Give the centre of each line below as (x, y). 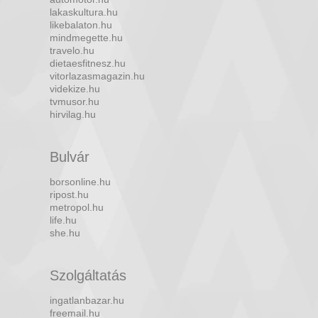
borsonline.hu (80, 182)
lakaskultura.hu (84, 12)
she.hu (65, 233)
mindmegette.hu (86, 38)
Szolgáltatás (88, 276)
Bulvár (70, 157)
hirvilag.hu (73, 115)
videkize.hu (75, 89)
